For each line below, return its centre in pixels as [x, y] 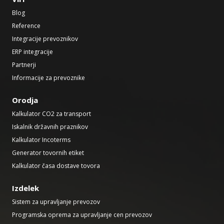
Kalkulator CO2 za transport [51, 114]
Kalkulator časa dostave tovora [56, 166]
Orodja [25, 100]
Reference [26, 26]
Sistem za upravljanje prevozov [56, 202]
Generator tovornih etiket [48, 153]
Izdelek [25, 188]
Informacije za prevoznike [48, 78]
